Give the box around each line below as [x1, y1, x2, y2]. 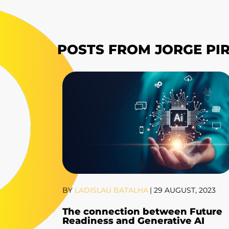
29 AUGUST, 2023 [154, 186, 216, 195]
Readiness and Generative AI [62, 215, 207, 227]
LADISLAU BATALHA [73, 186, 148, 195]
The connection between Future [62, 206, 222, 218]
